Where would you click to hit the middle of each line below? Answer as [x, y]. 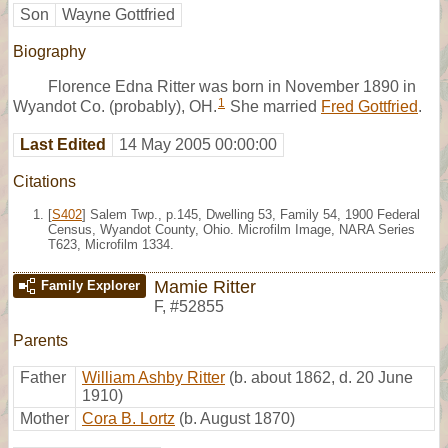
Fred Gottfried [369, 106]
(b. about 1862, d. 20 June [321, 377]
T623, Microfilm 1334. [111, 244]
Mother [44, 418]
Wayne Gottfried [118, 14]
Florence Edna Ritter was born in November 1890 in [232, 86]
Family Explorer [90, 285]
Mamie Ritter [205, 286]
